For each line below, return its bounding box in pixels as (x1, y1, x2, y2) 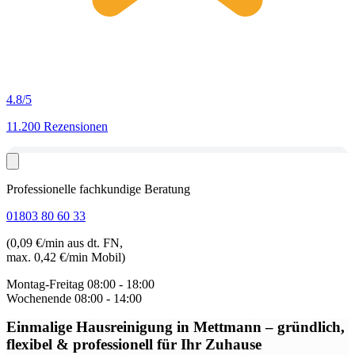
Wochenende (6, 292, 71, 305)
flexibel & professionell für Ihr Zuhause (6, 336, 261, 353)
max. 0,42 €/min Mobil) (6, 250, 125, 264)
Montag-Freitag (6, 277, 84, 291)
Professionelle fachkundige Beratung (6, 182, 190, 196)
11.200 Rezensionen (6, 120, 108, 133)
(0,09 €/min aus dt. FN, (6, 236, 123, 250)
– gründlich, (265, 319, 345, 336)
